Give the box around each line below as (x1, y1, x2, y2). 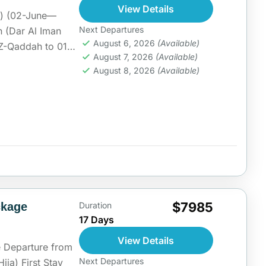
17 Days (78, 214, 114, 226)
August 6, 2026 (93, 37, 157, 48)
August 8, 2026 (93, 65, 157, 75)
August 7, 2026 (93, 51, 156, 62)
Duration (78, 200, 112, 210)
